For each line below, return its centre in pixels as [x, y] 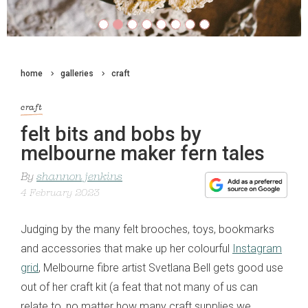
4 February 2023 [60, 193]
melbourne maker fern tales [143, 153]
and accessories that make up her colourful [126, 248]
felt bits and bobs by [111, 134]
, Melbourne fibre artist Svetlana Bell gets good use [161, 267]
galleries [77, 74]
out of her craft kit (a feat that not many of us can [139, 287]
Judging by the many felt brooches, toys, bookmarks [147, 229]
